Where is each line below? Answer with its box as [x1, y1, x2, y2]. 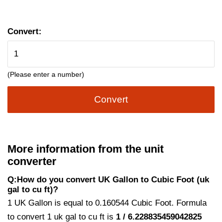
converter [7, 155, 56, 167]
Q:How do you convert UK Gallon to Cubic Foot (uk [7, 174, 209, 184]
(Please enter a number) [7, 70, 84, 78]
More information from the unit [7, 142, 164, 155]
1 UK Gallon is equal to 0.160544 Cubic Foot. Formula [7, 198, 207, 208]
